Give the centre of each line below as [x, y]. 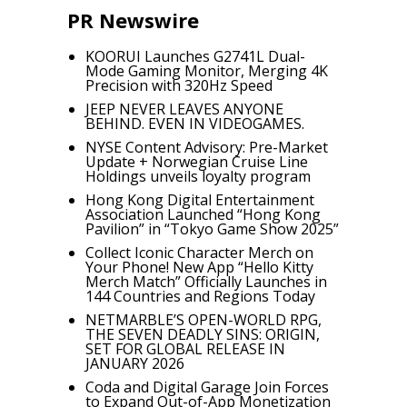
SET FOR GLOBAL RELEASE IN [185, 349]
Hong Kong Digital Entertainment [200, 200]
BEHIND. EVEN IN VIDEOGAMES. [195, 124]
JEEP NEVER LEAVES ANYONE [184, 109]
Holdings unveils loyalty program [198, 177]
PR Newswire [133, 20]
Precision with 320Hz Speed [179, 86]
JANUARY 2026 [135, 364]
